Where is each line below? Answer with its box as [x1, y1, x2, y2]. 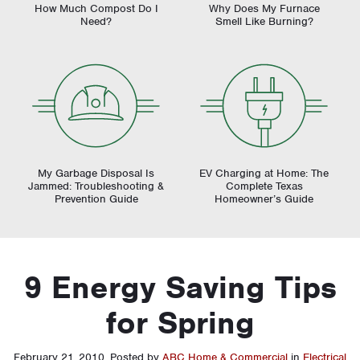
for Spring [105, 303, 255, 342]
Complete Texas [225, 178, 303, 193]
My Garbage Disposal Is [38, 166, 154, 180]
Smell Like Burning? [215, 14, 313, 28]
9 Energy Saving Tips [23, 268, 337, 307]
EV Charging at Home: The [199, 166, 329, 180]
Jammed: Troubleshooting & [28, 178, 164, 193]
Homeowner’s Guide [215, 191, 313, 206]
